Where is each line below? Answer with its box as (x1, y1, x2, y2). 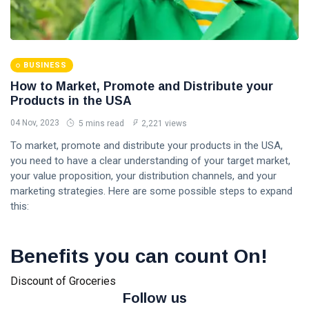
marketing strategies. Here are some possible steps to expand (10, 185, 292, 197)
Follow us (122, 290, 187, 306)
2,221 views (141, 119, 187, 128)
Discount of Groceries (10, 275, 116, 288)
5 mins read (77, 119, 124, 128)
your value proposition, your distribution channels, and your (10, 170, 277, 182)
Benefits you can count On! (10, 246, 268, 267)
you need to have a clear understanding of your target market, (10, 154, 290, 167)
